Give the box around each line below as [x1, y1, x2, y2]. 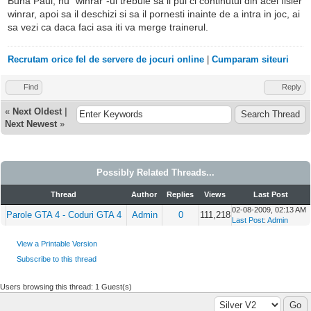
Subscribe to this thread [17, 255, 96, 263]
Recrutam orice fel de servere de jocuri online [8, 54, 204, 65]
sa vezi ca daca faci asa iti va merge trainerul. [8, 22, 208, 33]
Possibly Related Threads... [96, 167, 215, 178]
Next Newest [5, 119, 57, 129]
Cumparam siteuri [212, 54, 289, 65]
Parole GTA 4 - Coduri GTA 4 [6, 210, 121, 220]
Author [131, 190, 157, 199]
